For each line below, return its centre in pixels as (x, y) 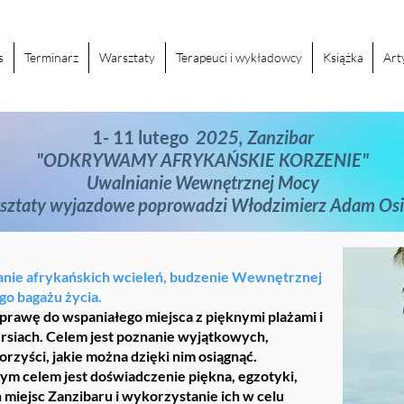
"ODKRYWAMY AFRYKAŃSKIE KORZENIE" (202, 160)
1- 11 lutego (142, 137)
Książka (343, 57)
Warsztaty (127, 57)
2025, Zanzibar (252, 137)
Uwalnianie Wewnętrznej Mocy (202, 182)
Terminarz (51, 57)
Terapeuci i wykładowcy (239, 57)
